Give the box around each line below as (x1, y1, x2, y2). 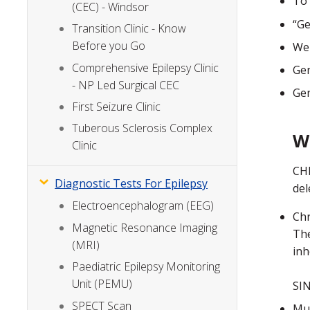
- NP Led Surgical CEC (72, 77, 180, 93)
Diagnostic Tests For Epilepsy (55, 176, 208, 192)
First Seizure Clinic (72, 98, 161, 114)
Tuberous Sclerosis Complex (72, 120, 213, 136)
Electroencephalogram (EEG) (72, 198, 215, 214)
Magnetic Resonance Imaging (72, 219, 218, 235)
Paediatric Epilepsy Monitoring (72, 259, 221, 275)
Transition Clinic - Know (72, 21, 187, 37)
